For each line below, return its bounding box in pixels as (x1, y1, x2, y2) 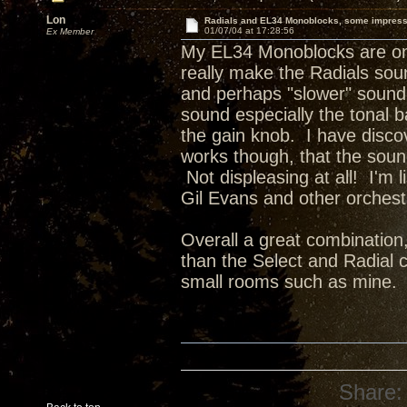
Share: (339, 380, 403, 404)
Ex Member (46, 26, 94, 36)
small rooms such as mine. (181, 272, 397, 292)
